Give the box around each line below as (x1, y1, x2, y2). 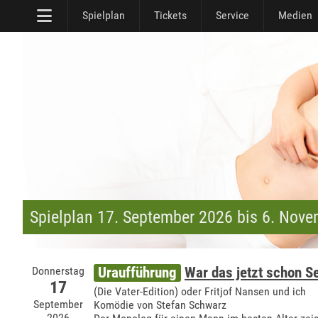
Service (216, 9, 249, 22)
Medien (278, 9, 312, 22)
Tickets (154, 9, 187, 22)
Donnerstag (32, 264, 84, 278)
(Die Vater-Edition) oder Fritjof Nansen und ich (94, 285, 306, 298)
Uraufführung (98, 264, 177, 281)
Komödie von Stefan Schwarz (94, 298, 226, 312)
